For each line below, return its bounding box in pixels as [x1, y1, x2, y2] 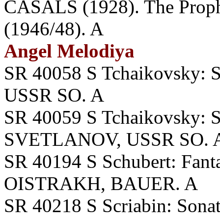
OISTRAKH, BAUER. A [4, 173, 198, 194]
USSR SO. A [4, 84, 104, 106]
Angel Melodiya [4, 40, 135, 61]
